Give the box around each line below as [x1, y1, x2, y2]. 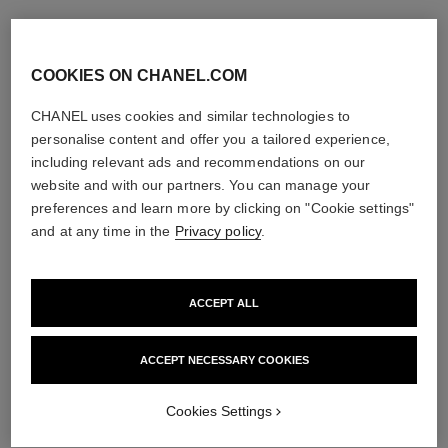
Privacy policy [174, 222, 261, 239]
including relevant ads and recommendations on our [31, 153, 366, 170]
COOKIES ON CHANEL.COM [31, 66, 248, 84]
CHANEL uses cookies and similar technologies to [31, 107, 350, 124]
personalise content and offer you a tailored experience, [31, 130, 390, 147]
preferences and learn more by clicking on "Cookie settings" [31, 199, 415, 216]
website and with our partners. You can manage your [31, 176, 371, 193]
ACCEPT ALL [189, 296, 259, 309]
